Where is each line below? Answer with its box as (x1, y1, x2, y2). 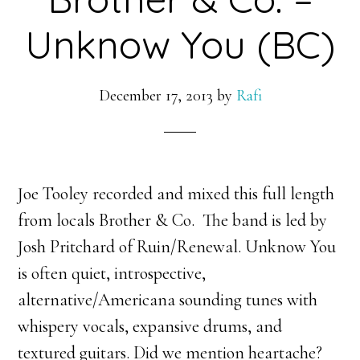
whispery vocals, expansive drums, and (18, 316, 283, 337)
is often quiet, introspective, (18, 263, 207, 284)
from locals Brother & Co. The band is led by (18, 210, 328, 231)
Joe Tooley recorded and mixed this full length (18, 183, 335, 204)
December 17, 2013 (98, 86, 213, 105)
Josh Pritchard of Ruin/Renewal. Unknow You (18, 236, 337, 257)
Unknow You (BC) (25, 20, 335, 68)
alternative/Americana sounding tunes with (18, 289, 318, 310)
